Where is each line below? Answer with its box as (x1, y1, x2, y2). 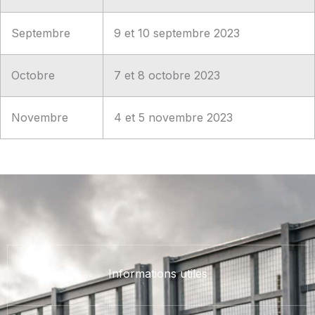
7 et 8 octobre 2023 (114, 67, 220, 82)
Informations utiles (108, 266, 207, 281)
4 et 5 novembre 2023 (114, 110, 233, 124)
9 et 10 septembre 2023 (114, 25, 240, 40)
